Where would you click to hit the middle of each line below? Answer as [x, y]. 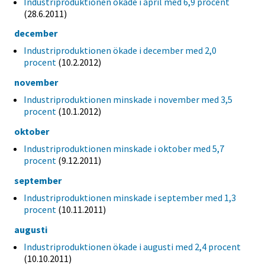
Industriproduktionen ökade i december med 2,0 [120, 51]
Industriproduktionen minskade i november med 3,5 [128, 100]
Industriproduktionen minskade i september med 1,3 [130, 197]
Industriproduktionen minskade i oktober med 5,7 [124, 148]
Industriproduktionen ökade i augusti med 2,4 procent [132, 246]
